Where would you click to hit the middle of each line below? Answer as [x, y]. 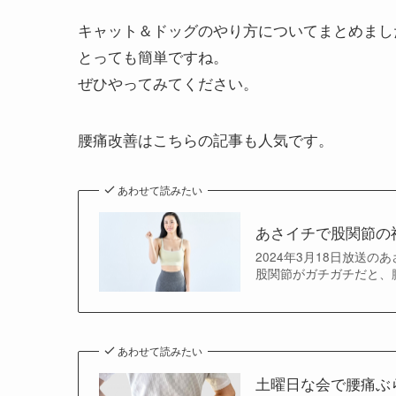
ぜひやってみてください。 [168, 82]
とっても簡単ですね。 [153, 56]
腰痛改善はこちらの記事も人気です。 [206, 139]
